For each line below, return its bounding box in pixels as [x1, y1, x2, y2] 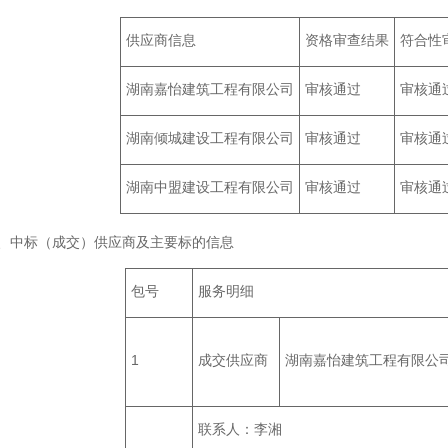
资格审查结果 [305, 32, 389, 48]
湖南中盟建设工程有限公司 [126, 179, 294, 195]
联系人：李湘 [198, 421, 282, 437]
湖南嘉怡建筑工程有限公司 [126, 81, 294, 97]
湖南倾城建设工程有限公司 [126, 130, 294, 146]
